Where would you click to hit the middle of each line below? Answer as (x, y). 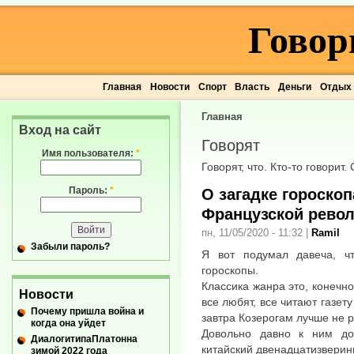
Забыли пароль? (70, 247)
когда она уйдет (68, 323)
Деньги (294, 87)
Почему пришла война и (87, 311)
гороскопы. (230, 270)
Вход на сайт (60, 130)
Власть (252, 87)
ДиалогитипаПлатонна (84, 339)
